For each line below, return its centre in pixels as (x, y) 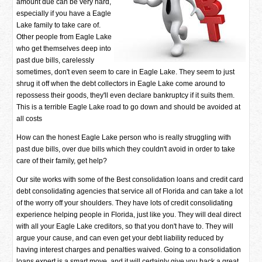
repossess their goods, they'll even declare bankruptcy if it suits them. (126, 95)
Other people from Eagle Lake (64, 37)
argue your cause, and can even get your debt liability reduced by (120, 238)
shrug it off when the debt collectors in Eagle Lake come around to (121, 84)
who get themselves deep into (64, 49)
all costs (30, 119)
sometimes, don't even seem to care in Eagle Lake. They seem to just (126, 72)
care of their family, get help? (62, 161)
